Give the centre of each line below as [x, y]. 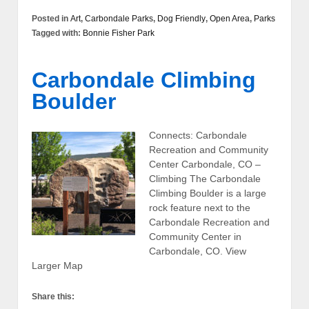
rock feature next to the [200, 208]
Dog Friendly [181, 19]
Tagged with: [57, 33]
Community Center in [195, 237]
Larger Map [57, 266]
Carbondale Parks [119, 19]
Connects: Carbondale [198, 136]
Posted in [51, 19]
